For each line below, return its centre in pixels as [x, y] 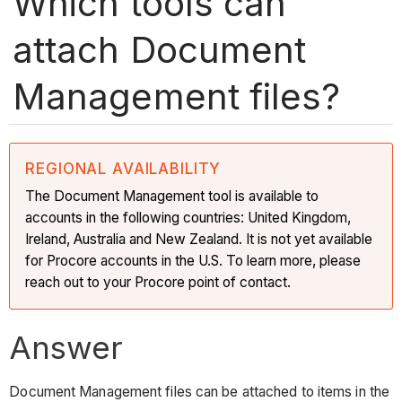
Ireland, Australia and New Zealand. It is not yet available [199, 239]
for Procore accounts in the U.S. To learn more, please [193, 260]
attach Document [159, 49]
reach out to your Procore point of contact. [158, 282]
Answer [66, 347]
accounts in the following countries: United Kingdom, [188, 217]
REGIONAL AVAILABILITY [123, 168]
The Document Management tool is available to [172, 196]
